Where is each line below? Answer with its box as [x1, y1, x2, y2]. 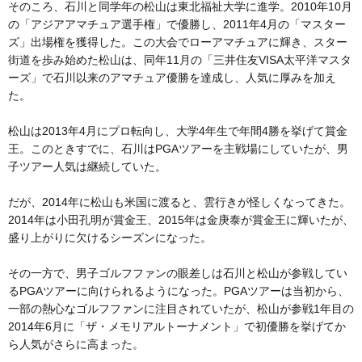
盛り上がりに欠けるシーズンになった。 [8, 230, 212, 244]
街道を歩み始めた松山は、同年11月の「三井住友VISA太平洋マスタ [8, 53, 351, 66]
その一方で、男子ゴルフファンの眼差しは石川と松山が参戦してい [8, 266, 347, 280]
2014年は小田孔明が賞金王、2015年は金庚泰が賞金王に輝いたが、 [8, 213, 354, 226]
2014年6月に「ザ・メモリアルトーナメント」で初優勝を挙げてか [8, 319, 346, 333]
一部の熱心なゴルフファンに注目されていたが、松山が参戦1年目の [8, 301, 354, 315]
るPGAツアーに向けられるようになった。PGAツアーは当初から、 [8, 284, 349, 297]
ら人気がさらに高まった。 [8, 337, 144, 351]
